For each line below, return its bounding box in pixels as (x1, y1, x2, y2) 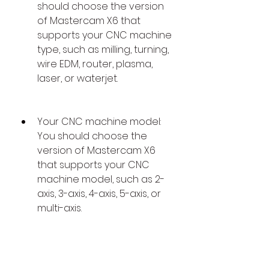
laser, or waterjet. (37, 71, 118, 86)
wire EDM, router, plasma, (37, 57, 153, 71)
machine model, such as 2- (37, 172, 165, 187)
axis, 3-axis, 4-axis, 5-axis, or (37, 187, 161, 201)
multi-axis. (37, 201, 82, 216)
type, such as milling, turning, (37, 43, 169, 57)
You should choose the (37, 129, 147, 144)
